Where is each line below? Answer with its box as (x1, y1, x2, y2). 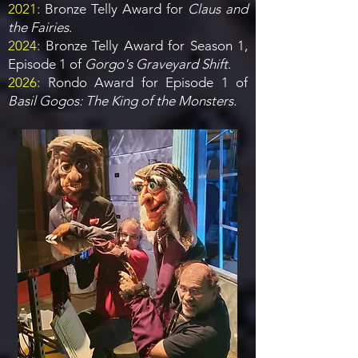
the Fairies (8, 19, 69, 35)
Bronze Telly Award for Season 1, (45, 38, 248, 54)
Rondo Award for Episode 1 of (47, 74, 248, 90)
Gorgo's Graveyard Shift (85, 56, 228, 72)
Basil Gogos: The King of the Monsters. (8, 93, 237, 109)
